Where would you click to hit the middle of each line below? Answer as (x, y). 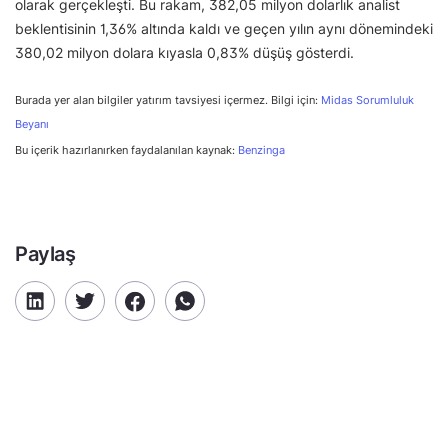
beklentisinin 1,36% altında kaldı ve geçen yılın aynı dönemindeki (224, 29)
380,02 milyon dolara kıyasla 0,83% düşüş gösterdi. (184, 53)
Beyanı (32, 125)
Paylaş (45, 254)
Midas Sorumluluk (367, 101)
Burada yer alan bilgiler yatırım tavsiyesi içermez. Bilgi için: (168, 101)
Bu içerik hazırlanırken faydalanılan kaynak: (126, 150)
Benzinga (261, 150)
